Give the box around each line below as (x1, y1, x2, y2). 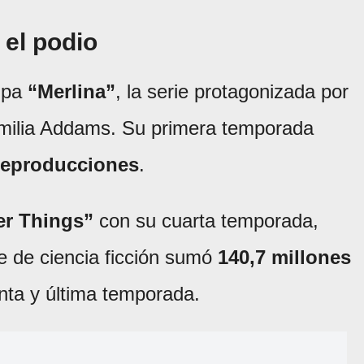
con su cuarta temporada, (93, 210, 318, 232)
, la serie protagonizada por (115, 80, 349, 103)
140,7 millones (218, 246, 351, 269)
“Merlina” (28, 80, 115, 103)
